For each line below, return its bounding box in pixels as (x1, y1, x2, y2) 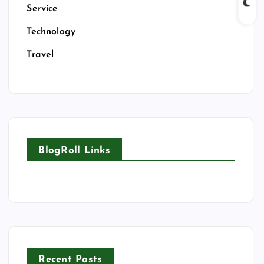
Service (27, 4, 58, 14)
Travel (27, 50, 54, 60)
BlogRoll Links (38, 146, 110, 156)
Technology (27, 27, 76, 37)
